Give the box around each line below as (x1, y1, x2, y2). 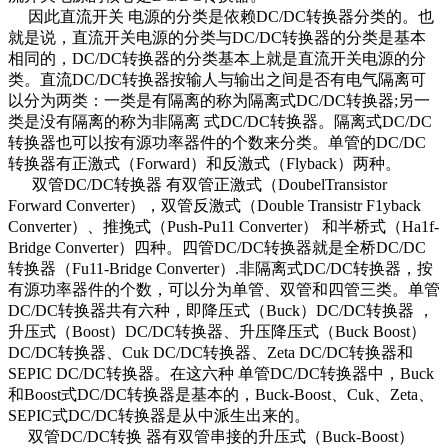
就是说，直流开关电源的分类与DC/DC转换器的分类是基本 (8, 29, 426, 47)
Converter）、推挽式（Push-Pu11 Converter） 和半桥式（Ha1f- (8, 218, 439, 236)
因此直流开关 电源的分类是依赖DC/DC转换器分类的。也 (8, 8, 434, 26)
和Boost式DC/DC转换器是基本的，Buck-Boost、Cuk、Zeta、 (8, 386, 434, 404)
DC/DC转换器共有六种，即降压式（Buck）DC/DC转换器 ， (8, 302, 434, 320)
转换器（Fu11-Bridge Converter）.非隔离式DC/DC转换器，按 (8, 260, 433, 278)
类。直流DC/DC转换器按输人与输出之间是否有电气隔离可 (8, 71, 426, 89)
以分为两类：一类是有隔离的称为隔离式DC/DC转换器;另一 (8, 92, 430, 110)
